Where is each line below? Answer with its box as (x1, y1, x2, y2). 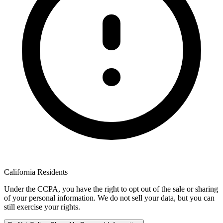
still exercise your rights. (4, 202, 80, 211)
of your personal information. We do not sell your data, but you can (4, 193, 215, 202)
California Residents (4, 167, 68, 176)
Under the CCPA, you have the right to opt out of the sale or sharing (4, 184, 218, 193)
